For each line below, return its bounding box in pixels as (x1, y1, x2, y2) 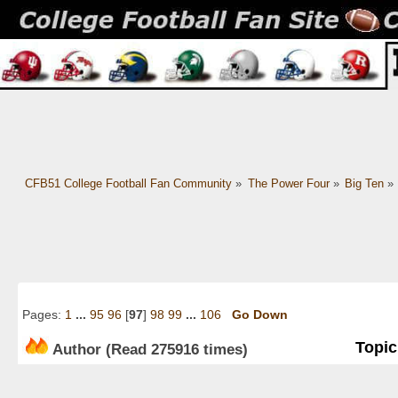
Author (52, 339, 101, 358)
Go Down (232, 307, 288, 322)
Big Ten (345, 177, 385, 191)
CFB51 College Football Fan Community (24, 177, 232, 191)
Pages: (22, 307, 65, 322)
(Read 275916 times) (101, 339, 248, 358)
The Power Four (247, 177, 330, 191)
